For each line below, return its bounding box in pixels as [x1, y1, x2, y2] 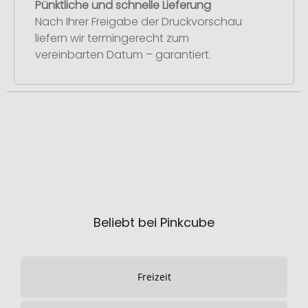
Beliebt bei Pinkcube [93, 214, 214, 231]
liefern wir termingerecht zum [35, 30, 189, 47]
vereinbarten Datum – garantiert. [35, 47, 211, 63]
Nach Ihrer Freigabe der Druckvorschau [35, 14, 242, 30]
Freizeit [137, 270, 171, 283]
